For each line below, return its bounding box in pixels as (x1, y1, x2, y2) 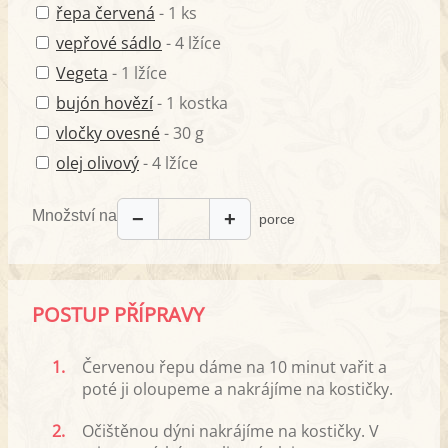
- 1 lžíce (108, 61, 167, 84)
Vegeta (56, 61, 108, 84)
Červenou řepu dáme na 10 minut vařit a (82, 355, 387, 378)
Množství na (32, 207, 117, 225)
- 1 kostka (153, 91, 228, 114)
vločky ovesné (56, 121, 160, 144)
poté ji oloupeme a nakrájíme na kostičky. (82, 377, 393, 400)
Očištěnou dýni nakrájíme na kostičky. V (82, 419, 379, 442)
